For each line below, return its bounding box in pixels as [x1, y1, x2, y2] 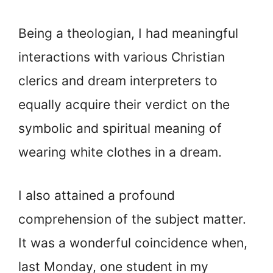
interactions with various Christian [18, 49, 225, 65]
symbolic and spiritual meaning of [18, 121, 222, 136]
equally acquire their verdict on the [18, 97, 230, 113]
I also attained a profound [18, 187, 175, 203]
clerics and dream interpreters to [18, 73, 218, 89]
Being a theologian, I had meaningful [18, 26, 238, 41]
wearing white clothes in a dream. [18, 144, 222, 160]
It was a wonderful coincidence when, [18, 235, 247, 250]
